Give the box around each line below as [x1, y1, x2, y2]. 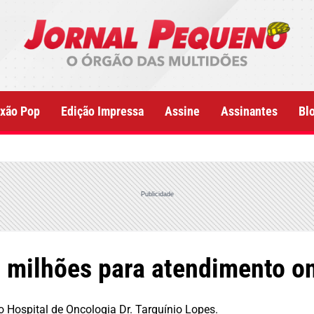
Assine [165, 104, 200, 118]
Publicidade [140, 190, 174, 198]
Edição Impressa [61, 104, 144, 118]
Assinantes [221, 104, 278, 118]
